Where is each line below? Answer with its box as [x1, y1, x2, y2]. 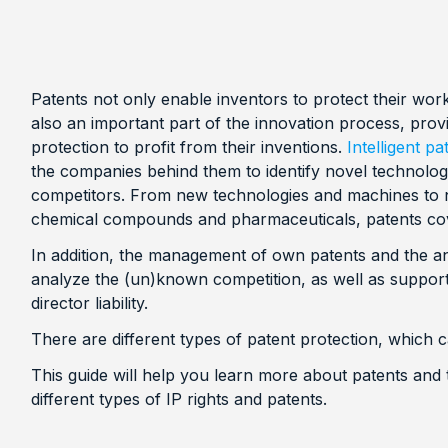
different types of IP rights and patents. [30, 388, 327, 409]
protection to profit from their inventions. [30, 136, 347, 157]
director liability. [30, 292, 148, 313]
